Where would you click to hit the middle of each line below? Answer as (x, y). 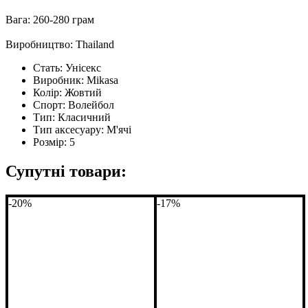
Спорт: (51, 104)
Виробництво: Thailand (60, 44)
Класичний (84, 117)
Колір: (49, 92)
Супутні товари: (66, 171)
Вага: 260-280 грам (50, 19)
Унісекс (83, 67)
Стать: (49, 67)
